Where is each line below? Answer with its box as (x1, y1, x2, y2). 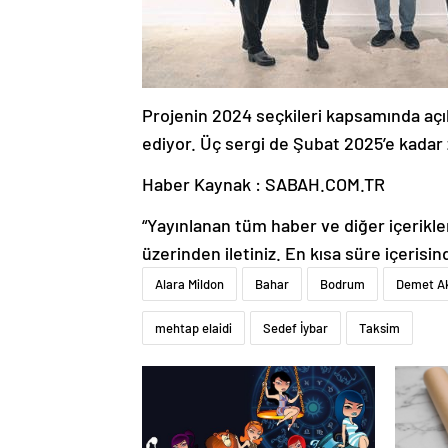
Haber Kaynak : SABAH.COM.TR (142, 173, 385, 196)
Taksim (359, 320, 400, 337)
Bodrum (320, 276, 365, 293)
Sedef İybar (263, 320, 328, 337)
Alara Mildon (155, 276, 224, 293)
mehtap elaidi (155, 320, 232, 337)
